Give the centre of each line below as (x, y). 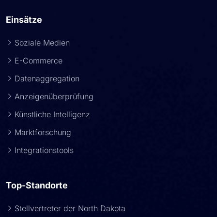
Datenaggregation (47, 78)
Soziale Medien (42, 43)
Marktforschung (43, 132)
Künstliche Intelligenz (52, 114)
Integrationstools (44, 150)
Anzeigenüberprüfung (54, 96)
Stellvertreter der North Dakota (70, 208)
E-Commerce (39, 61)
